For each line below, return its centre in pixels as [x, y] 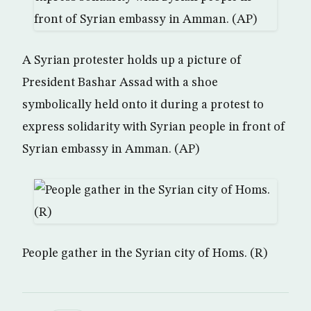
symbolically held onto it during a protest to [143, 105]
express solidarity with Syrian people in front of [154, 127]
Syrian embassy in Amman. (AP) [111, 149]
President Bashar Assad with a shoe [120, 83]
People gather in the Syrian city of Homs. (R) [145, 253]
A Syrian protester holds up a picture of [132, 60]
